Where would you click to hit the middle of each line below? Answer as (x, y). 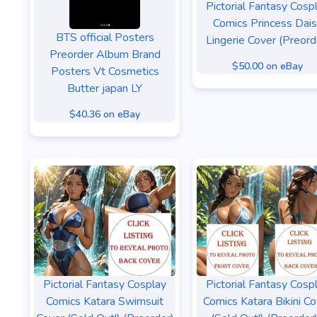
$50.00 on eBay (267, 66)
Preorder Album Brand (105, 54)
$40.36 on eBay (105, 114)
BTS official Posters (105, 38)
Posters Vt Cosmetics (105, 71)
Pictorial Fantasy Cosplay (105, 284)
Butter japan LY (105, 88)
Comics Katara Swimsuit (105, 301)
